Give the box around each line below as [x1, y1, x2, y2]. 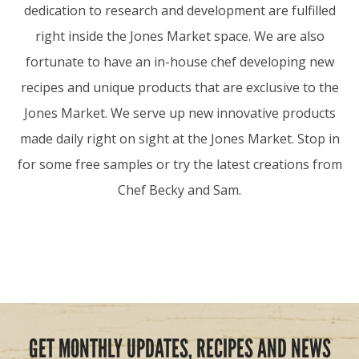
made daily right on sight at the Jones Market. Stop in [19, 129, 340, 147]
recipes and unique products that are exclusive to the [20, 78, 339, 96]
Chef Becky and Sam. [118, 180, 241, 199]
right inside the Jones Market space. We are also [34, 26, 325, 45]
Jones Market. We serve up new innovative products [23, 103, 336, 122]
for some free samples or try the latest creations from [17, 155, 342, 173]
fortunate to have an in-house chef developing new [25, 52, 334, 71]
